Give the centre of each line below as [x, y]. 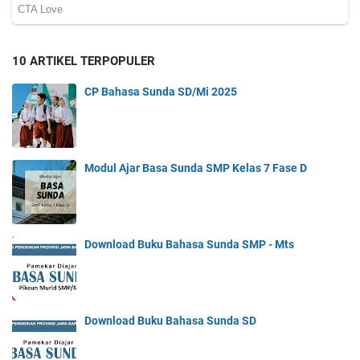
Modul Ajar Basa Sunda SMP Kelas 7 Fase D [196, 168]
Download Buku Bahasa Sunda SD [170, 321]
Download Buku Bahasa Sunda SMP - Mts [189, 245]
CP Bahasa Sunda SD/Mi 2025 [161, 92]
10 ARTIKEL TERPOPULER [84, 61]
